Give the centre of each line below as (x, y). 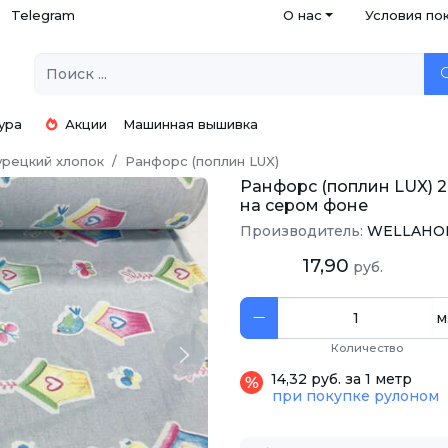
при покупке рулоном (355, 396)
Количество (366, 348)
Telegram (43, 15)
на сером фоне (304, 205)
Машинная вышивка (190, 124)
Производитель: (303, 231)
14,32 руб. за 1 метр (341, 379)
